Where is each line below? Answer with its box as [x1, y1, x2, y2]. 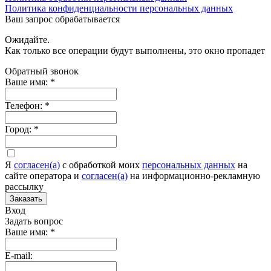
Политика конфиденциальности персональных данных [5, 2, 233, 13]
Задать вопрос [5, 215, 63, 226]
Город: [5, 123, 34, 134]
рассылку [5, 181, 44, 192]
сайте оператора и [5, 170, 82, 181]
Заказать [10, 194, 42, 203]
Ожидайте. [5, 34, 50, 45]
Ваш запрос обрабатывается [5, 13, 120, 24]
